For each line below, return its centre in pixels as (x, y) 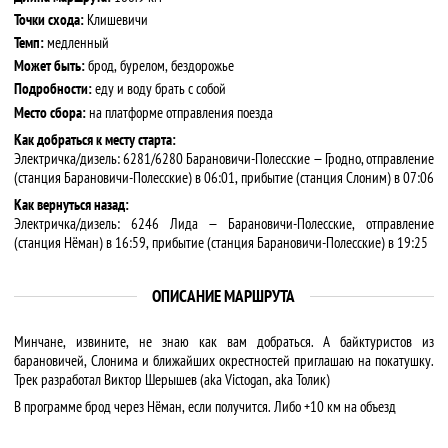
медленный (76, 43)
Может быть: (49, 66)
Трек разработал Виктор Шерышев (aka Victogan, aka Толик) (171, 380)
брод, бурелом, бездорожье (159, 66)
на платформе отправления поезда (180, 113)
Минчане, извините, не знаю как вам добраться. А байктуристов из (224, 342)
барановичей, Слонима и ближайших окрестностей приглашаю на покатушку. (224, 361)
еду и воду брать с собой (158, 89)
